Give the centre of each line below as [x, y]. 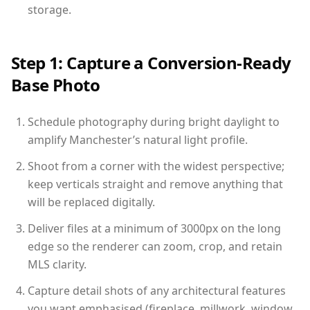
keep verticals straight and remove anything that [155, 184]
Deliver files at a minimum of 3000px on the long [154, 228]
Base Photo [55, 85]
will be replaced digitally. [91, 202]
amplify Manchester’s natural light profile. [138, 140]
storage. [49, 10]
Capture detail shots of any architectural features [157, 291]
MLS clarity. [57, 264]
